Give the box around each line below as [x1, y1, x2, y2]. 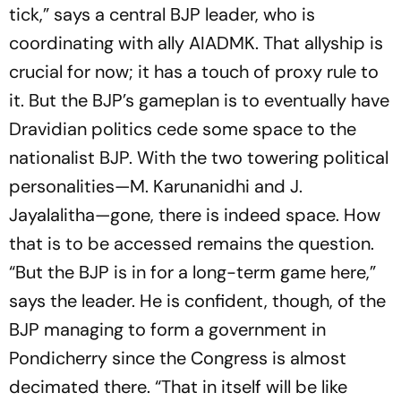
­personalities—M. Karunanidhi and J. [9, 175, 303, 199]
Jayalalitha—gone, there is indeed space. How [9, 203, 380, 227]
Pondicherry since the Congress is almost [9, 346, 346, 371]
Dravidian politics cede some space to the [9, 117, 356, 141]
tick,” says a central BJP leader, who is [9, 3, 315, 27]
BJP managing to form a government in [9, 318, 326, 342]
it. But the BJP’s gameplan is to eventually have [9, 89, 389, 113]
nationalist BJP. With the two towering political [9, 146, 388, 170]
